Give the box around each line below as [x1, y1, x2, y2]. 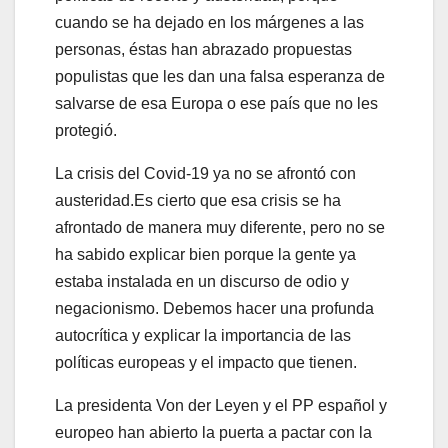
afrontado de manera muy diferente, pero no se [55, 218, 385, 236]
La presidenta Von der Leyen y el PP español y [55, 396, 387, 414]
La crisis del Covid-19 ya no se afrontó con [55, 164, 356, 182]
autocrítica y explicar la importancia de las [55, 326, 351, 344]
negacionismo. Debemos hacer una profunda [55, 299, 374, 317]
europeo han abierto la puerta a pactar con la [55, 423, 372, 441]
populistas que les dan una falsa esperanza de [55, 67, 385, 85]
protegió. [55, 121, 117, 139]
